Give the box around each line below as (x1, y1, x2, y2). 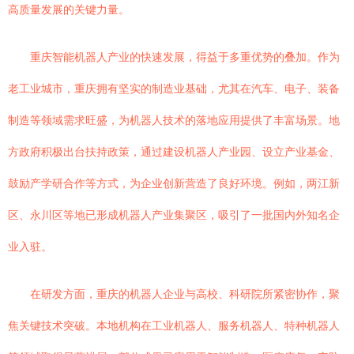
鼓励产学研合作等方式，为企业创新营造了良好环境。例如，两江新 (8, 177, 340, 190)
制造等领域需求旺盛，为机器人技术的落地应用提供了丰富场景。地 (8, 114, 340, 126)
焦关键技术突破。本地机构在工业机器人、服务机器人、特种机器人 (8, 319, 340, 332)
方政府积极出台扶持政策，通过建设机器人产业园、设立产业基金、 (8, 145, 340, 158)
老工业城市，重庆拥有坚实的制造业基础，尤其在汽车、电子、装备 (8, 82, 340, 95)
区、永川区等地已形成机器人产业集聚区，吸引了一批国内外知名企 (8, 209, 340, 221)
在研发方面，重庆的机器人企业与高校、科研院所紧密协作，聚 (30, 288, 340, 300)
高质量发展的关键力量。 (8, 3, 130, 16)
